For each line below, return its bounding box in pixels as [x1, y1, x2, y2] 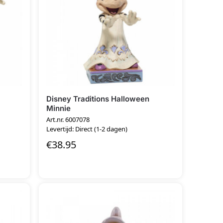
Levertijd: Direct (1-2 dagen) [46, 124, 128, 133]
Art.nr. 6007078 [46, 115, 90, 124]
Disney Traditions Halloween [46, 94, 150, 104]
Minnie [46, 103, 71, 113]
